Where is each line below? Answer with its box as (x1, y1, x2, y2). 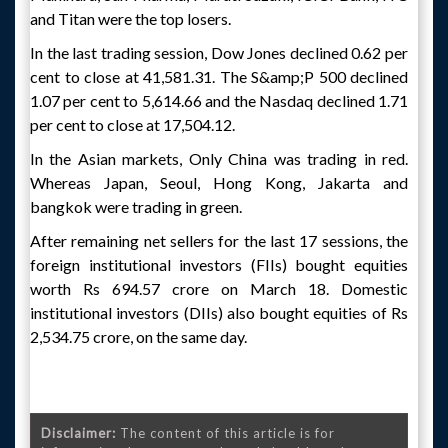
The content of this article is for (116, 425, 335, 441)
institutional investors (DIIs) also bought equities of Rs (30, 303, 408, 322)
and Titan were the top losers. (30, 9, 231, 28)
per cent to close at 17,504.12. (30, 115, 235, 134)
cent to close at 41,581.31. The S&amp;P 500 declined (30, 67, 408, 86)
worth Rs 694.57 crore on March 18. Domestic (30, 279, 408, 298)
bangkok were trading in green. (30, 197, 242, 216)
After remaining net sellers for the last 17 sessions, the (30, 231, 408, 250)
